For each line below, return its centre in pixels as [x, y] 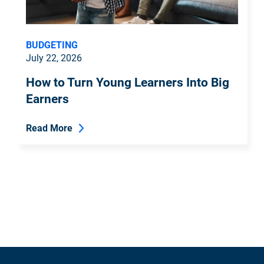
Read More [49, 127]
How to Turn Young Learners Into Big [128, 82]
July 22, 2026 [54, 57]
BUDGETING [52, 44]
